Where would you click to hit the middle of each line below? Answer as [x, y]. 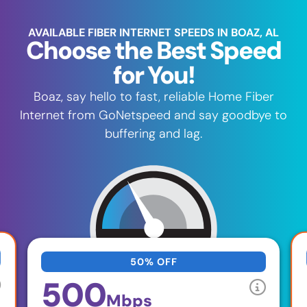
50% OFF [153, 261]
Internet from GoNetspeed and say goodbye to [153, 115]
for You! [153, 75]
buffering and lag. [153, 133]
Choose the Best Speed [153, 50]
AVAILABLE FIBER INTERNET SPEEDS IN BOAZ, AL [153, 32]
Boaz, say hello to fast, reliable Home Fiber [153, 96]
